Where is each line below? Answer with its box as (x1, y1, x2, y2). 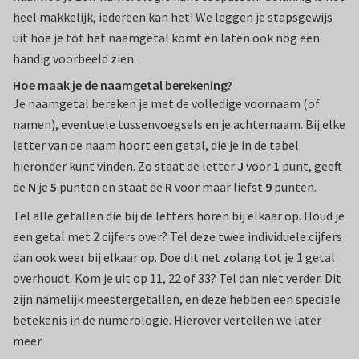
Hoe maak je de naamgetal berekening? (13, 77, 232, 94)
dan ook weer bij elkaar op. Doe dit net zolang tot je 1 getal (13, 249, 335, 266)
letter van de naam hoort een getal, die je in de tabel (13, 137, 299, 154)
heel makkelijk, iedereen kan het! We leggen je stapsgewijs (13, 9, 333, 26)
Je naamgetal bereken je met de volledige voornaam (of (13, 95, 320, 112)
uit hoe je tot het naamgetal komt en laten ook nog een (13, 30, 320, 46)
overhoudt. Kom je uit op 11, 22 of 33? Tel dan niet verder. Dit (13, 270, 341, 287)
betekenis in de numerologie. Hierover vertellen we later (13, 312, 321, 329)
